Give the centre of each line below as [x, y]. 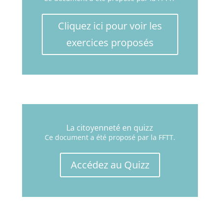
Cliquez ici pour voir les [110, 26]
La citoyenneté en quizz [110, 128]
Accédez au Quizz [110, 165]
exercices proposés [110, 42]
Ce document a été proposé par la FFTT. [110, 137]
